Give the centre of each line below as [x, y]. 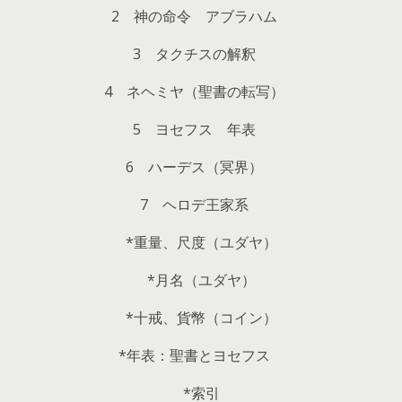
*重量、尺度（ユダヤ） [201, 242]
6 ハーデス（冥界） [201, 166]
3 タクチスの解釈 [201, 53]
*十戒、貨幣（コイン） [201, 317]
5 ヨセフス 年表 [201, 129]
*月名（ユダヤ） [201, 280]
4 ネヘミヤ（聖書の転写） [201, 91]
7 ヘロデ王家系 [201, 204]
